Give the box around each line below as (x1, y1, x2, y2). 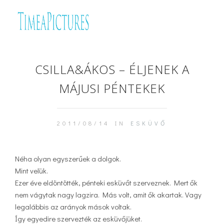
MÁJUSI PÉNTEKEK (59, 80, 165, 96)
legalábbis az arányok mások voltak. (15, 201, 131, 211)
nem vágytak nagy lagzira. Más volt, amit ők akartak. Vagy (15, 189, 201, 199)
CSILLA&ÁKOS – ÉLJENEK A (34, 61, 189, 77)
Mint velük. (15, 165, 48, 175)
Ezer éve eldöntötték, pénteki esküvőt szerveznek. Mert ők (15, 177, 197, 187)
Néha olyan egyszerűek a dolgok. (15, 153, 121, 163)
